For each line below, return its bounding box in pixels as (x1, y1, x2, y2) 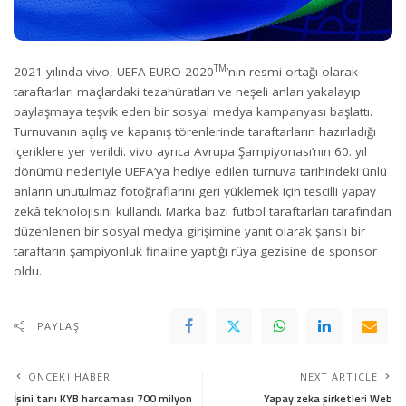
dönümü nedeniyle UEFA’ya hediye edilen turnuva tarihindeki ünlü (14, 162, 387, 179)
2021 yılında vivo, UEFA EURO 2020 (14, 63, 214, 80)
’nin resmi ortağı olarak (227, 63, 358, 80)
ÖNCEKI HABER (28, 369, 111, 383)
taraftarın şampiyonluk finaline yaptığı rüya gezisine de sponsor (14, 242, 377, 259)
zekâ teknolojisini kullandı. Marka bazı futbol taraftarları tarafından (14, 202, 391, 219)
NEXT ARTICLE (299, 369, 378, 383)
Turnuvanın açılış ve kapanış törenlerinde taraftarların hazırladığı (14, 122, 376, 140)
